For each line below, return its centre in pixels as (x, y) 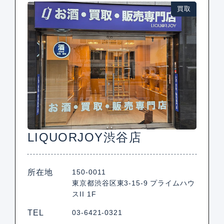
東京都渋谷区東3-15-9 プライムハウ (133, 183)
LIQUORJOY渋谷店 (84, 137)
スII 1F (84, 194)
